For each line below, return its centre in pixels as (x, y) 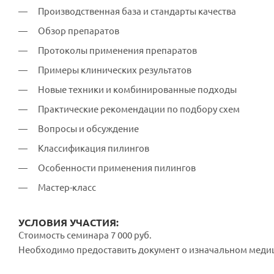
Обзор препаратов (79, 31)
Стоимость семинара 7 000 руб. (85, 235)
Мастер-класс (67, 187)
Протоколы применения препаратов (117, 50)
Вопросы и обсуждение (88, 129)
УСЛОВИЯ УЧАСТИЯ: (68, 223)
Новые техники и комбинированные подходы (137, 90)
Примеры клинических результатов (115, 70)
